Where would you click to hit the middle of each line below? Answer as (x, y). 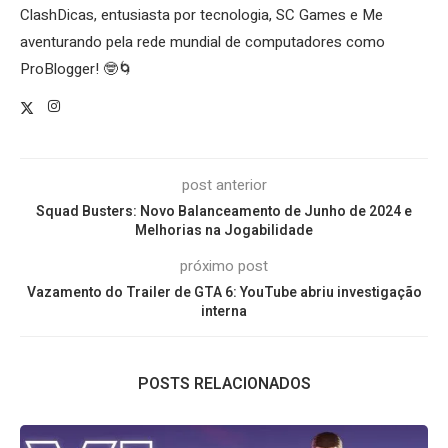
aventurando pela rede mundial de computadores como (202, 42)
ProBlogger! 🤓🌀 (76, 69)
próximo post (224, 266)
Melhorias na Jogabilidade (224, 231)
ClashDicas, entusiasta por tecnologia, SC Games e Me (201, 15)
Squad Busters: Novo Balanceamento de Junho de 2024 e (224, 212)
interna (224, 312)
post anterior (224, 185)
